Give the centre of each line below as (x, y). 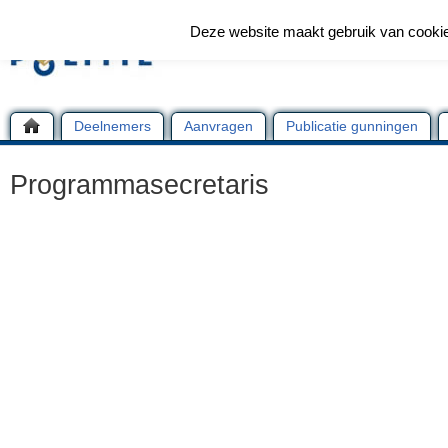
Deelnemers (112, 126)
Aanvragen (218, 126)
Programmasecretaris (139, 185)
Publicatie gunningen (352, 126)
